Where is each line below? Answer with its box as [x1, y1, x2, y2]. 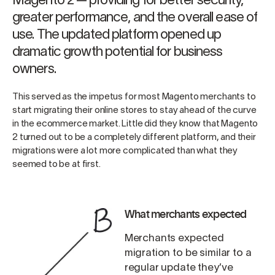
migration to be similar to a [124, 249, 252, 258]
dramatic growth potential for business [12, 46, 223, 58]
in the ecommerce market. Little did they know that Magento [12, 120, 258, 128]
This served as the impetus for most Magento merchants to [12, 93, 256, 101]
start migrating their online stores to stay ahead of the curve [12, 106, 257, 115]
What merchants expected [124, 207, 247, 220]
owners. [12, 63, 56, 76]
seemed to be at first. [12, 160, 101, 169]
